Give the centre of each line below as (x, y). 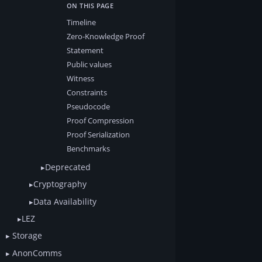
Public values (89, 65)
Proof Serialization (98, 135)
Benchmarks (88, 149)
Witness (80, 79)
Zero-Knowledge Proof (106, 37)
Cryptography (60, 184)
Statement (85, 51)
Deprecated (68, 167)
